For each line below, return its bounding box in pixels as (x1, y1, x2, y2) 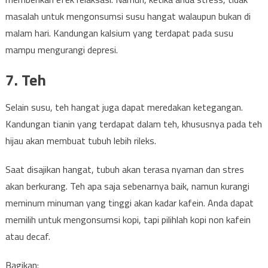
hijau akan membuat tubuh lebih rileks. (5, 133, 156, 148)
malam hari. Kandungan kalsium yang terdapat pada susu (5, 26, 233, 40)
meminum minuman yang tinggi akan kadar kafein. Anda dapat (5, 196, 254, 210)
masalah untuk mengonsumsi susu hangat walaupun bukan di (5, 9, 251, 23)
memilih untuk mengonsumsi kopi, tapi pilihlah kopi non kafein (5, 212, 251, 227)
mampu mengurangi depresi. (5, 42, 118, 57)
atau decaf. (5, 229, 50, 243)
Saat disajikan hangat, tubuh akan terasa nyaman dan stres (5, 162, 244, 176)
